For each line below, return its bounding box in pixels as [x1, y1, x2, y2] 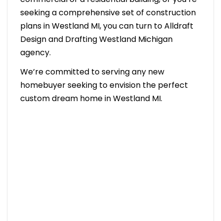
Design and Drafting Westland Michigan [20, 33, 173, 45]
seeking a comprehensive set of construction [20, 6, 196, 18]
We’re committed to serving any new [20, 66, 164, 77]
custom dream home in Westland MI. [20, 92, 162, 104]
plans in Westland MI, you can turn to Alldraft [20, 20, 193, 32]
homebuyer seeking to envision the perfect [20, 79, 188, 91]
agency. [20, 46, 51, 58]
